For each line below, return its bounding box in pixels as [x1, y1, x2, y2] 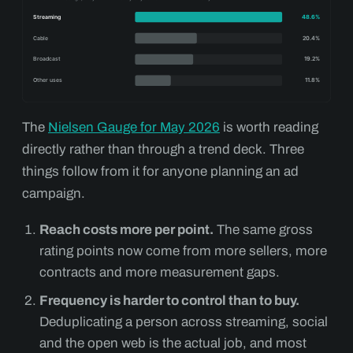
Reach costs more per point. [39, 221, 214, 237]
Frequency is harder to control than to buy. [39, 292, 299, 308]
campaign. [22, 185, 85, 201]
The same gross [214, 221, 313, 237]
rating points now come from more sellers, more [39, 243, 327, 258]
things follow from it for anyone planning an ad [22, 163, 299, 179]
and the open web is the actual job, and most [39, 335, 307, 351]
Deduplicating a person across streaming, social [39, 314, 328, 329]
